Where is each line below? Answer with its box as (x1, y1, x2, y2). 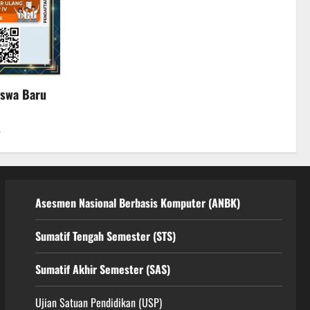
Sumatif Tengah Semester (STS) (35, 228, 176, 245)
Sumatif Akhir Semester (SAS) (35, 261, 170, 278)
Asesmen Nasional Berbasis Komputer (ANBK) (35, 194, 240, 212)
